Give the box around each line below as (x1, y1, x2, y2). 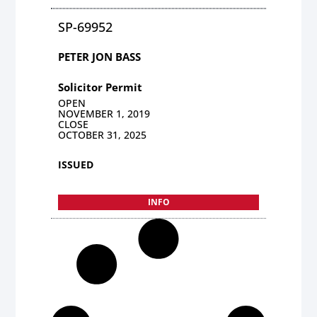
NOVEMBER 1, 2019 (58, 106, 151, 120)
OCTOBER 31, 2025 (58, 127, 147, 142)
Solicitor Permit (58, 79, 143, 94)
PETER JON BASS (58, 49, 142, 64)
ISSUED (58, 157, 94, 171)
